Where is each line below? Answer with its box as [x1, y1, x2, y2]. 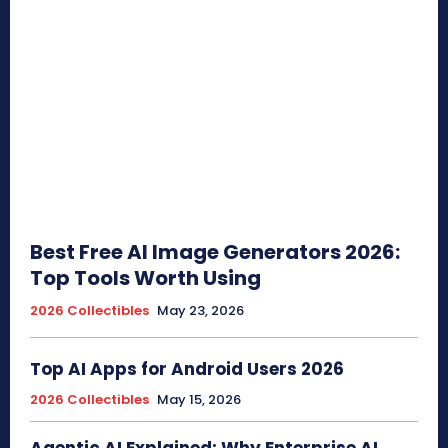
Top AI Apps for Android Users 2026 [30, 356, 344, 381]
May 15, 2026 [157, 389, 241, 409]
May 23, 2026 [157, 300, 244, 320]
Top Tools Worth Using [30, 263, 261, 292]
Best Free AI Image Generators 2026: [30, 237, 400, 266]
